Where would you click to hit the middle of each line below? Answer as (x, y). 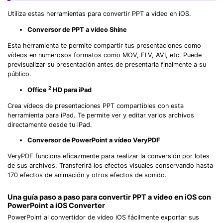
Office (38, 90)
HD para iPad (71, 90)
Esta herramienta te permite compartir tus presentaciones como (104, 45)
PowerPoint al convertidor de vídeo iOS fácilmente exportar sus (103, 218)
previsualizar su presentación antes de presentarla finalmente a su (107, 64)
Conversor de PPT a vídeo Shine (77, 30)
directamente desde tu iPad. (50, 124)
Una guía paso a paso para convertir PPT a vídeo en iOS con (109, 197)
